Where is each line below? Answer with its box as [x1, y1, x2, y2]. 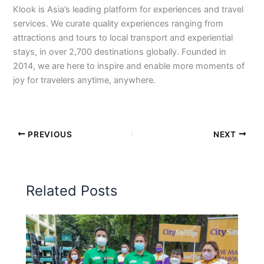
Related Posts [26, 181, 118, 199]
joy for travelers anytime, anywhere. [13, 75, 156, 86]
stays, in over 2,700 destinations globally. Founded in [13, 47, 227, 58]
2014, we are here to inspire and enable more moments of [13, 61, 245, 72]
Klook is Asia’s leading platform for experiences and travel [13, 4, 244, 15]
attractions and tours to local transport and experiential [13, 32, 233, 44]
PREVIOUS [25, 129, 72, 139]
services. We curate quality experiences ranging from [13, 18, 224, 29]
